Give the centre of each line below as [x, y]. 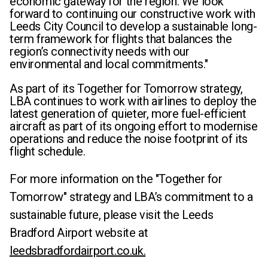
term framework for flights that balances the [121, 39]
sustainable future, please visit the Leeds [112, 215]
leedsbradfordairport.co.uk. [78, 251]
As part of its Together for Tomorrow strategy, [126, 89]
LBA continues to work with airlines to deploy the [133, 101]
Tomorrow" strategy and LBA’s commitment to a [131, 197]
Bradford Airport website [73, 233]
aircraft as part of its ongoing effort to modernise [134, 126]
